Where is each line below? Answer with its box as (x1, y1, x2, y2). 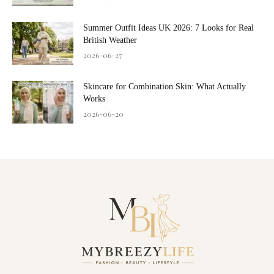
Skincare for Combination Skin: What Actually (83, 81, 246, 91)
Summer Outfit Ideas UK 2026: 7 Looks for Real (83, 23, 254, 32)
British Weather (83, 35, 137, 45)
